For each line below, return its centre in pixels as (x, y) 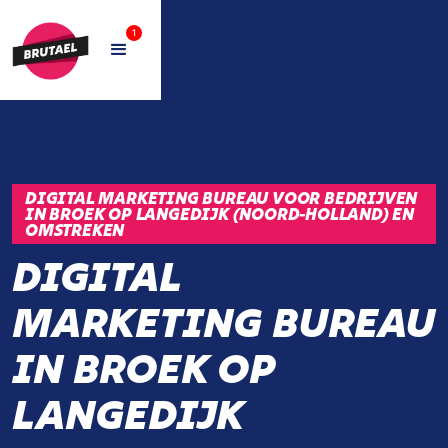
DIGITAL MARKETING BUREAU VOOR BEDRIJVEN (221, 198)
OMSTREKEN (75, 230)
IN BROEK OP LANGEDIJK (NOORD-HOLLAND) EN (219, 214)
